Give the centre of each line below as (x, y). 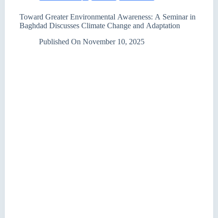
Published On (60, 41)
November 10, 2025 (114, 41)
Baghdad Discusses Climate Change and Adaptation (100, 26)
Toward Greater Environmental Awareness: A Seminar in (108, 17)
